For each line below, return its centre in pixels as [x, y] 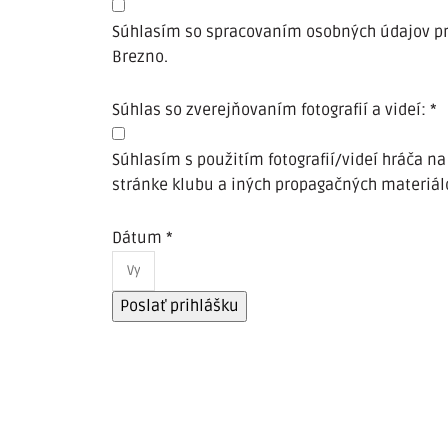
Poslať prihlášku [179, 305]
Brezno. [140, 56]
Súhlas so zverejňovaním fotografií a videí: [271, 109]
